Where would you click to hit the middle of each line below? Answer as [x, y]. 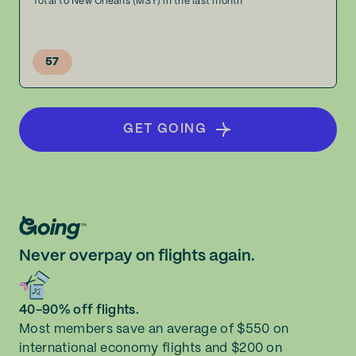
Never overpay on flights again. [137, 256]
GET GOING [165, 129]
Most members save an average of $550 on [154, 329]
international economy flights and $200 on [151, 348]
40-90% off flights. [79, 310]
